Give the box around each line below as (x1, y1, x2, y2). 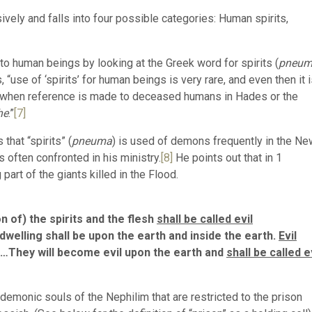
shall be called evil (157, 212, 253, 226)
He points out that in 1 (173, 151, 282, 164)
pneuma (72, 134, 112, 148)
